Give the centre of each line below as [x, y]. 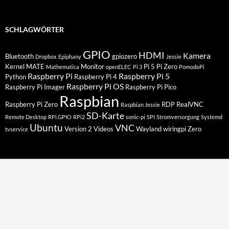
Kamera [197, 55]
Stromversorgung [178, 117]
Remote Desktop [26, 117]
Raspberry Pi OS [95, 86]
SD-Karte [105, 116]
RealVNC [190, 104]
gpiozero [124, 56]
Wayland [149, 129]
